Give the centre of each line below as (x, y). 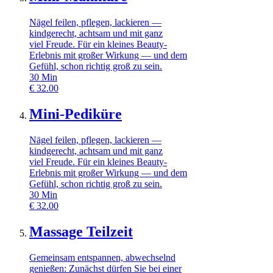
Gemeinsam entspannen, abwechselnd (102, 257)
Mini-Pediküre (76, 114)
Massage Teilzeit (81, 232)
